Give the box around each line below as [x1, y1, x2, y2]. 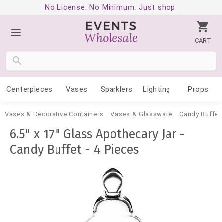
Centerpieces [6, 85, 53, 94]
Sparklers [100, 85, 133, 94]
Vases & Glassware [111, 111, 172, 118]
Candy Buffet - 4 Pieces [10, 142, 139, 157]
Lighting [143, 85, 170, 94]
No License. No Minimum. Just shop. [44, 3, 178, 12]
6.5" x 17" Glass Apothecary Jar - [10, 127, 185, 142]
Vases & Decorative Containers [5, 111, 104, 118]
